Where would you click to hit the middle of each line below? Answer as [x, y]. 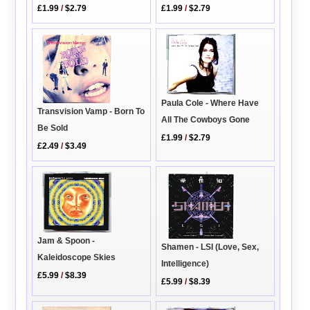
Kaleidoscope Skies [77, 257]
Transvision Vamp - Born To [91, 112]
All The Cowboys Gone [206, 120]
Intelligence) [185, 263]
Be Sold [53, 128]
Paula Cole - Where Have [210, 103]
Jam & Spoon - [66, 240]
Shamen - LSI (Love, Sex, [210, 247]
